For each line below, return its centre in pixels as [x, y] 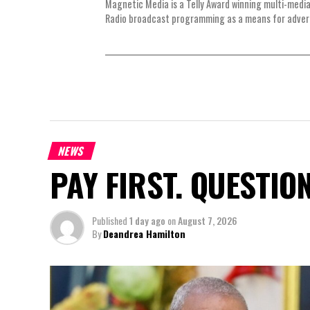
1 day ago [147, 220]
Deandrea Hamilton [144, 233]
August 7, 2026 [208, 220]
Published [110, 220]
